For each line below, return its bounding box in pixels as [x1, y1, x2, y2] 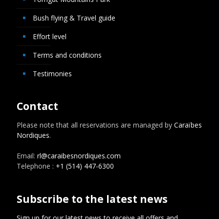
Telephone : [16, 161, 56, 171]
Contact [16, 99, 58, 113]
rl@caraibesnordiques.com [37, 151, 121, 161]
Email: [16, 151, 37, 161]
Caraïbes [174, 120, 202, 130]
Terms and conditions [32, 50, 102, 60]
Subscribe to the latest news [16, 192, 168, 206]
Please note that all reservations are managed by [16, 120, 174, 130]
